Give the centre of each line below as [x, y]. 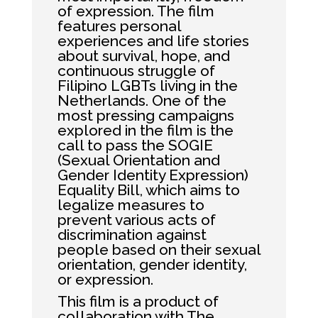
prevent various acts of [136, 220]
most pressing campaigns [146, 115]
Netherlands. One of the [142, 100]
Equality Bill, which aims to [148, 190]
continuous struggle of [136, 71]
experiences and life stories [153, 41]
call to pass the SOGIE [135, 145]
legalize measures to [131, 205]
